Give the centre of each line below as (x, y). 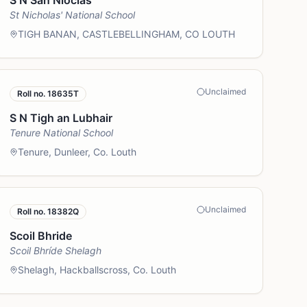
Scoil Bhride (41, 236)
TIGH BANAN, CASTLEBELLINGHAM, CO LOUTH (127, 34)
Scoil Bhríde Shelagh (56, 250)
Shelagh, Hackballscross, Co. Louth (97, 270)
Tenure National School (62, 133)
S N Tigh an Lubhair (61, 118)
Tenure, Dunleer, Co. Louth (77, 152)
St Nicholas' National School (73, 15)
